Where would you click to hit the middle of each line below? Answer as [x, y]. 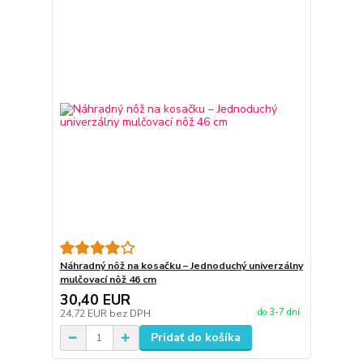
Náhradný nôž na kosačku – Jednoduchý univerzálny [181, 266]
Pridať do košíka [195, 338]
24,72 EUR [84, 314]
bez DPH [130, 314]
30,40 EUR [95, 300]
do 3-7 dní [278, 312]
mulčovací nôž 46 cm [108, 280]
